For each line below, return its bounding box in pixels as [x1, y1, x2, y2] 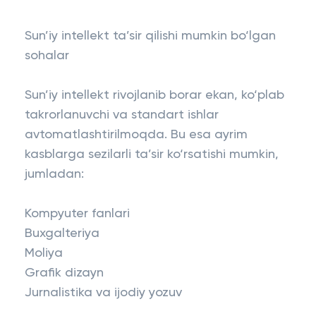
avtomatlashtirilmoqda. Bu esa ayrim [25, 128, 248, 141]
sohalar [25, 49, 69, 62]
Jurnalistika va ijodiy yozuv [25, 286, 182, 299]
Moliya [25, 247, 63, 260]
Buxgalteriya [25, 227, 99, 240]
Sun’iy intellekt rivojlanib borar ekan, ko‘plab [25, 89, 284, 102]
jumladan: [25, 168, 84, 181]
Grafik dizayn [25, 267, 104, 279]
